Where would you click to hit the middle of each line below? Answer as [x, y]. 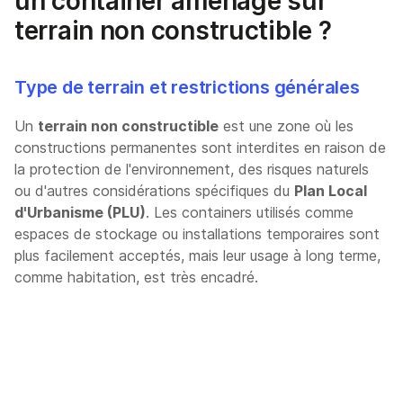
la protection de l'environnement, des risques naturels [192, 169]
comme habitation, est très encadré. [136, 277]
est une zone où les [286, 125]
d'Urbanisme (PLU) [80, 212]
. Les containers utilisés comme [250, 212]
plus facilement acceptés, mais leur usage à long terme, [197, 255]
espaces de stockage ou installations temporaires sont [197, 233]
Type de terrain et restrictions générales [187, 87]
